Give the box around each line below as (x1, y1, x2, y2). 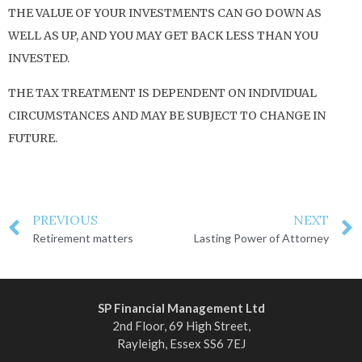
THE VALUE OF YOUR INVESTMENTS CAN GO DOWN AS (8, 6, 322, 21)
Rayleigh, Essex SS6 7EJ (116, 335, 246, 351)
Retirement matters (32, 230, 133, 245)
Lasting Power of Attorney (194, 230, 329, 245)
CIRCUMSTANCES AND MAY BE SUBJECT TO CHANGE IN (8, 107, 326, 123)
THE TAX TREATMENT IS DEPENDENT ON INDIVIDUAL (8, 85, 317, 100)
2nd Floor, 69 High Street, (112, 318, 250, 333)
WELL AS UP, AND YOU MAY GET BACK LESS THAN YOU (8, 28, 318, 44)
